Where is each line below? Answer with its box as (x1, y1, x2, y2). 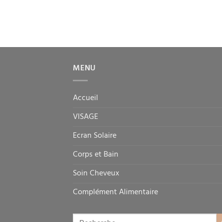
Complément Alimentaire (73, 186, 158, 199)
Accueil (73, 92, 98, 105)
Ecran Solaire (73, 129, 116, 143)
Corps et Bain (73, 148, 118, 162)
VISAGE (73, 111, 98, 124)
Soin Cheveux (73, 167, 119, 180)
